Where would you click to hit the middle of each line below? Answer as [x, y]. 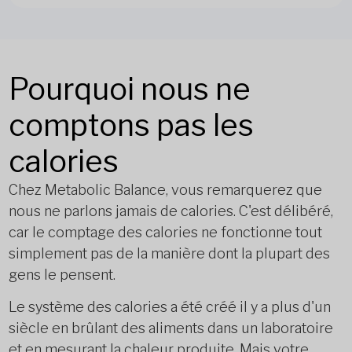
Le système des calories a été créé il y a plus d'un [169, 307]
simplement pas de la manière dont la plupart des [169, 253]
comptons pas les [131, 125]
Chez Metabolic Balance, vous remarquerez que [165, 190]
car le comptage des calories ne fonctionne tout [165, 232]
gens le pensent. [62, 275]
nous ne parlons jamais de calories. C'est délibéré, [170, 211]
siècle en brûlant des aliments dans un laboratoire [170, 328]
